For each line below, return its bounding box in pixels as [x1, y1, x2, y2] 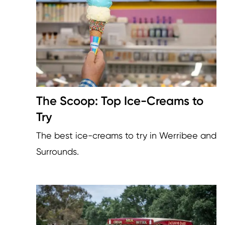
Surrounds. [36, 146, 79, 157]
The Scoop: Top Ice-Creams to [36, 93, 203, 108]
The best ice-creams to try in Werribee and [36, 130, 216, 141]
